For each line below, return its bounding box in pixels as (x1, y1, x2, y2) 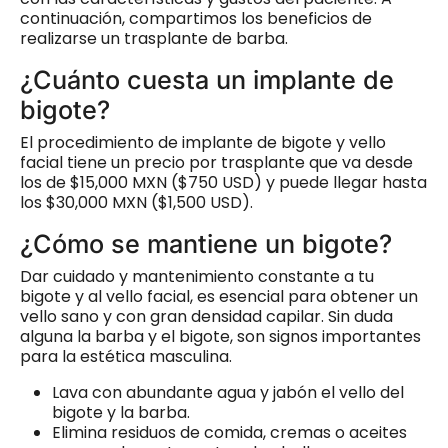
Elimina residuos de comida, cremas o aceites (52, 420, 407, 444)
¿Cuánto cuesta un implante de (20, 64, 394, 95)
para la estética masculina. (20, 344, 232, 368)
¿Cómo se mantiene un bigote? (20, 228, 392, 259)
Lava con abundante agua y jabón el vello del (52, 380, 404, 404)
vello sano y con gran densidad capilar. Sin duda (20, 304, 393, 328)
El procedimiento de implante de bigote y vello (20, 130, 386, 154)
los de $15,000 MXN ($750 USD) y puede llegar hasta (20, 170, 427, 194)
